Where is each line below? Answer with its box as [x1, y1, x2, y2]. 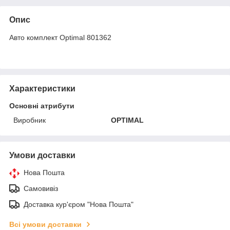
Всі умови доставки [9, 220, 82, 228]
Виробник [13, 116, 46, 124]
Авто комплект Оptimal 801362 [9, 33, 111, 42]
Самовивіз [24, 184, 58, 193]
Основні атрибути [9, 102, 74, 110]
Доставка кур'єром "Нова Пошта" [24, 200, 133, 208]
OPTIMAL [111, 116, 144, 124]
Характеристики [9, 84, 75, 93]
